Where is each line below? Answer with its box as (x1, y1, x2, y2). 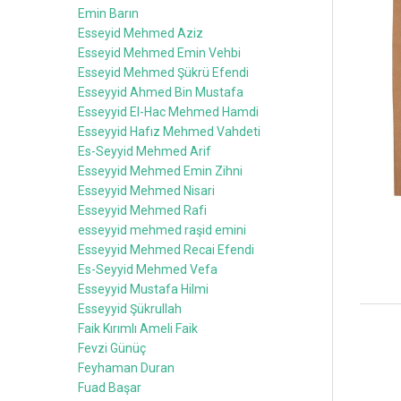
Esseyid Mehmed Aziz (78, 25, 203, 40)
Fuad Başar (78, 380, 141, 395)
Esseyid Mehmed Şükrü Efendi (78, 64, 249, 80)
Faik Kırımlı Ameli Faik (78, 320, 198, 336)
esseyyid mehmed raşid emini (78, 222, 246, 237)
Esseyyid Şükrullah (78, 301, 182, 316)
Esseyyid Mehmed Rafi (78, 202, 207, 218)
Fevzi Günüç (78, 340, 146, 355)
